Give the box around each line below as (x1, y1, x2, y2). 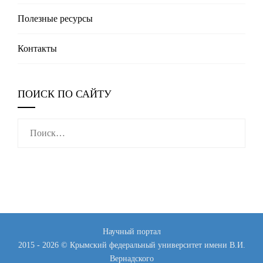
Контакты (18, 43, 57, 54)
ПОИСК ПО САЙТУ (18, 88, 112, 100)
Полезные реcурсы (18, 14, 93, 24)
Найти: (17, 120, 45, 131)
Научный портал (102, 227, 161, 237)
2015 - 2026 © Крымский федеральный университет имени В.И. (18, 240, 245, 250)
